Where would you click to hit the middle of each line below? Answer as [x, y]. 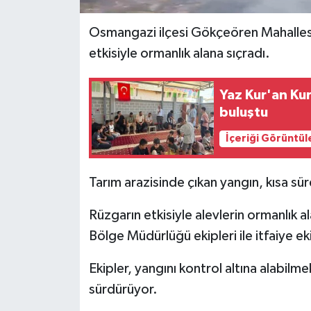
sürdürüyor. [123, 289]
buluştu [244, 112]
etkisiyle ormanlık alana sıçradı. [179, 53]
